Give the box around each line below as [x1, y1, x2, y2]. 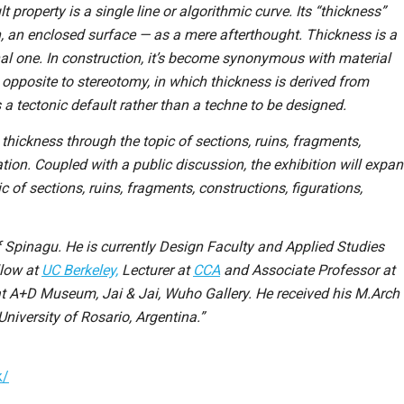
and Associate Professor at [220, 262, 395, 280]
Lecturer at [118, 262, 193, 280]
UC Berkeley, [41, 262, 118, 280]
